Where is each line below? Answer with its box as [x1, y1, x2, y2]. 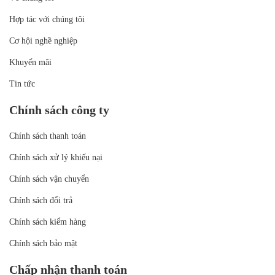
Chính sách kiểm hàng [9, 217, 86, 227]
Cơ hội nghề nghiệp [9, 36, 77, 46]
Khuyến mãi [9, 58, 52, 68]
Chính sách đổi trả [9, 196, 72, 206]
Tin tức [9, 79, 35, 89]
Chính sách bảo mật [9, 239, 77, 249]
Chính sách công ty [9, 103, 109, 117]
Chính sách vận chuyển [9, 174, 89, 184]
